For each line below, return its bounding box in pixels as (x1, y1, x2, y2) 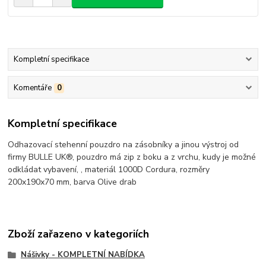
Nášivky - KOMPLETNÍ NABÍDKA (20, 249, 145, 260)
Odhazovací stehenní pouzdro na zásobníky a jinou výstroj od (8, 139, 239, 151)
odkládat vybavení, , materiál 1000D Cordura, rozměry (8, 164, 210, 176)
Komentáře (13, 82, 52, 93)
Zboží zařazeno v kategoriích (8, 226, 150, 241)
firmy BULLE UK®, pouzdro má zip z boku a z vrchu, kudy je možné (8, 151, 256, 163)
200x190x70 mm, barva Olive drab (8, 176, 137, 188)
